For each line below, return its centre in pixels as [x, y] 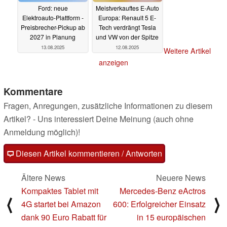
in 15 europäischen [171, 217]
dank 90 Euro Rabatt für [64, 217]
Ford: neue [53, 8]
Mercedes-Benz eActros [163, 191]
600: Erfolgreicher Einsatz [159, 204]
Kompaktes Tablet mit [60, 191]
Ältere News [43, 178]
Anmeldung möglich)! [42, 132]
